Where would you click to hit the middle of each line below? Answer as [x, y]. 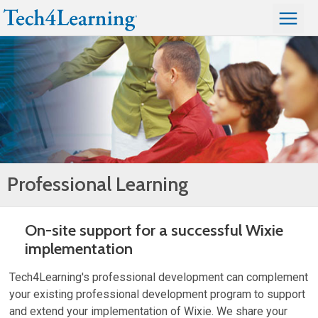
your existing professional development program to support [158, 295]
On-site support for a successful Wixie [154, 230]
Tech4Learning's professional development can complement [159, 278]
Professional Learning [98, 185]
